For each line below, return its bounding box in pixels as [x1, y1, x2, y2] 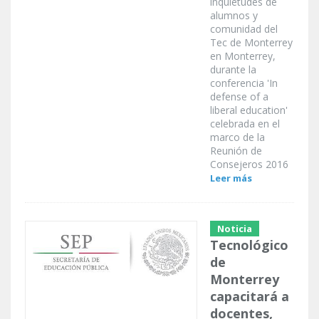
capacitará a [210, 288, 289, 305]
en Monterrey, [210, 49, 276, 63]
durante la [210, 63, 256, 77]
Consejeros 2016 [210, 157, 288, 172]
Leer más [210, 172, 252, 185]
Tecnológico [210, 236, 288, 254]
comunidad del [210, 22, 278, 36]
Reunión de [210, 144, 262, 158]
